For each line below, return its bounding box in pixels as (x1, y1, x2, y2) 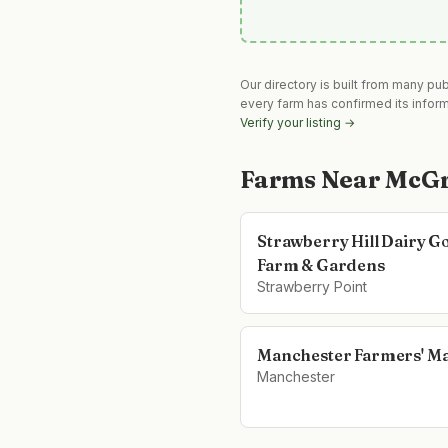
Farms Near (240, 165, 386, 194)
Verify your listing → (240, 115, 355, 130)
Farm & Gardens (257, 255, 385, 275)
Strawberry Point (257, 278, 367, 295)
